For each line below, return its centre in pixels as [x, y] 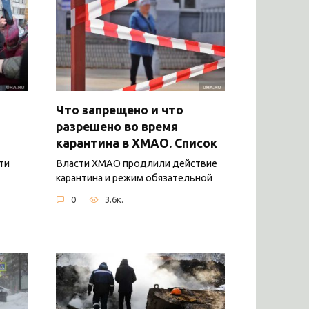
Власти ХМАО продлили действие [137, 163]
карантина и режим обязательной [134, 178]
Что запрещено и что [120, 110]
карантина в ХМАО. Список [137, 143]
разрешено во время [117, 126]
